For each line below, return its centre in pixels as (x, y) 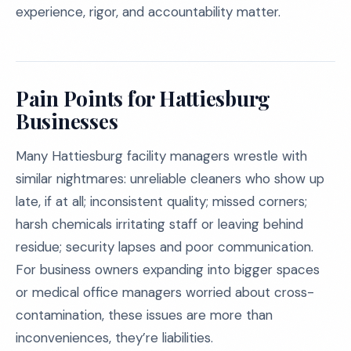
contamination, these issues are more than (144, 315)
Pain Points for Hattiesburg (143, 98)
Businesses (67, 121)
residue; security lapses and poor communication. (165, 247)
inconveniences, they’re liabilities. (114, 338)
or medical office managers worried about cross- (165, 292)
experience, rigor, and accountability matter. (148, 12)
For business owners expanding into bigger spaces (168, 270)
